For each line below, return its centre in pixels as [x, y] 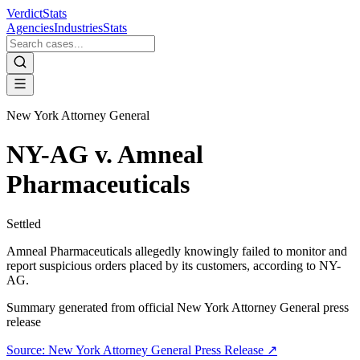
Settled [24, 223]
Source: [27, 350]
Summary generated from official [92, 307]
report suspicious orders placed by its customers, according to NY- [174, 265]
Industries [78, 28]
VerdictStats [37, 13]
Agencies [30, 28]
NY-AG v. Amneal [105, 155]
